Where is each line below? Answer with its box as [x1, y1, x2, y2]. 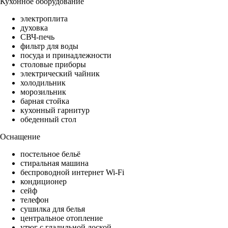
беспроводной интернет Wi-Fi [20, 168, 124, 177]
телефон [20, 195, 49, 205]
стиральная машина [20, 159, 89, 168]
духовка [20, 23, 48, 33]
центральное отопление [20, 214, 103, 223]
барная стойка [20, 97, 69, 106]
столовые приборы [20, 60, 86, 69]
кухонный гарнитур [20, 106, 90, 115]
